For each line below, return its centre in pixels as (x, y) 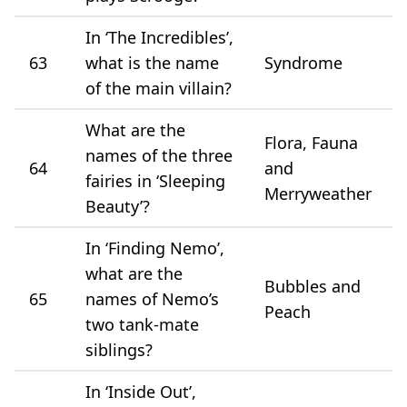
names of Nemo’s (152, 298)
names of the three (159, 155)
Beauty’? (118, 206)
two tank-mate (142, 324)
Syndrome (303, 62)
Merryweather (318, 193)
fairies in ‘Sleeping (155, 180)
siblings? (119, 349)
